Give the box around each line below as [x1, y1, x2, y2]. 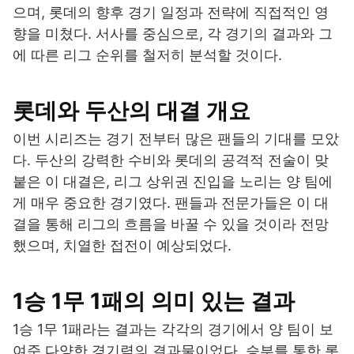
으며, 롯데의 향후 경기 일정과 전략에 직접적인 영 [13, 4, 329, 21]
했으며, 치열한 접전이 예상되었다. [13, 237, 232, 254]
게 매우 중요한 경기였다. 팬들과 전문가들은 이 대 [13, 194, 329, 212]
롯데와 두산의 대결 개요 [13, 97, 250, 125]
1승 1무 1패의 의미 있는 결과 [13, 288, 295, 315]
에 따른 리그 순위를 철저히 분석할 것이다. [13, 47, 282, 64]
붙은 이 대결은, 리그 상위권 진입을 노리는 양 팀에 [13, 173, 333, 190]
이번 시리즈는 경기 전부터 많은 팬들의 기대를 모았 [13, 130, 339, 148]
